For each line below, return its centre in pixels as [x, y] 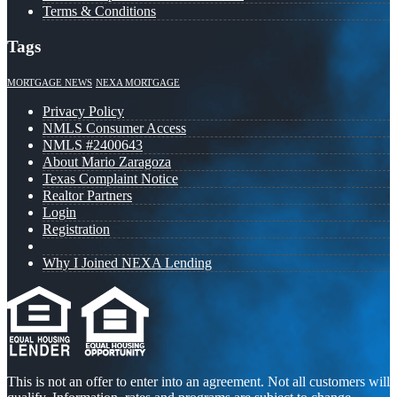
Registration [76, 229]
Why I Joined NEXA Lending [127, 262]
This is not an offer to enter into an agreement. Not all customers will [198, 381]
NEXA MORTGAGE [138, 82]
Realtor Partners [87, 195]
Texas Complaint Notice [110, 178]
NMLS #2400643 [93, 144]
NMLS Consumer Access [114, 128]
